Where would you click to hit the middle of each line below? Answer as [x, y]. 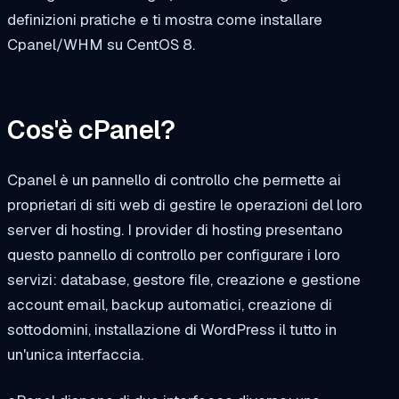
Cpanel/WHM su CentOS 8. [101, 45]
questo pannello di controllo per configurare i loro [174, 254]
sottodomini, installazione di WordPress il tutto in [172, 329]
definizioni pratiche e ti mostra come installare [165, 20]
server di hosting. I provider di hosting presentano [175, 229]
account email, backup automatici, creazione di [170, 304]
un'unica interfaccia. [75, 354]
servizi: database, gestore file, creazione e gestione [184, 279]
